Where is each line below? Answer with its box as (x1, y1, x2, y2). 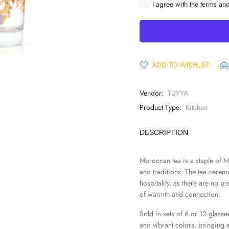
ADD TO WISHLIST (152, 60, 210, 70)
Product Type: (140, 102, 181, 112)
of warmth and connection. (140, 189, 220, 199)
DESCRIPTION (140, 128, 188, 136)
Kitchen (186, 102, 208, 112)
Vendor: (140, 88, 164, 98)
